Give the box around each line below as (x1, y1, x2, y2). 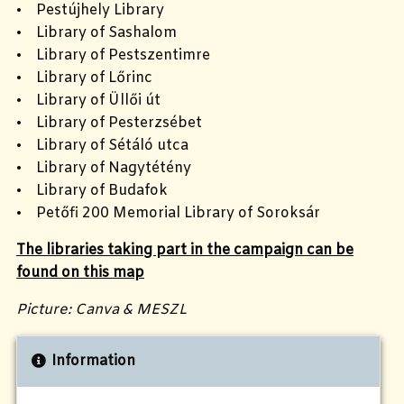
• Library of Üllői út (16, 90, 161, 110)
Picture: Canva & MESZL (16, 299, 187, 319)
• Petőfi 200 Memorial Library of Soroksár (16, 203, 320, 223)
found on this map (16, 262, 144, 282)
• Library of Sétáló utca (16, 135, 188, 155)
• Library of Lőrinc (16, 68, 152, 87)
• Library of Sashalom (16, 23, 177, 42)
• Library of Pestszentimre (16, 45, 210, 65)
